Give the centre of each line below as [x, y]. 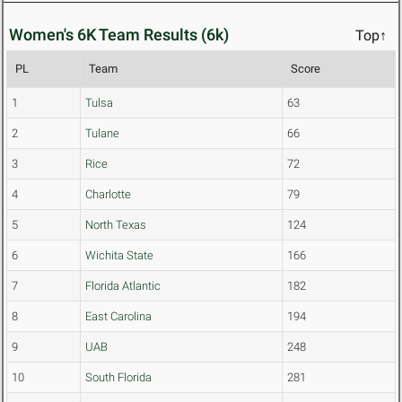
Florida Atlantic [123, 286]
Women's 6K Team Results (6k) [119, 35]
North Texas [116, 225]
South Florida [118, 378]
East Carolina [118, 317]
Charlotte [108, 195]
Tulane [102, 134]
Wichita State [119, 256]
